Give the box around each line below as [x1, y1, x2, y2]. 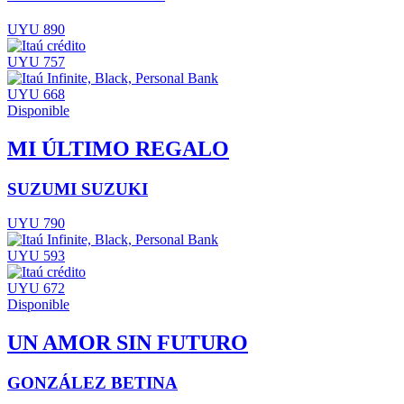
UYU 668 [7, 86, 65, 102]
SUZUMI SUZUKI [7, 179, 148, 198]
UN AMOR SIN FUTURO [7, 331, 248, 355]
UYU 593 [7, 248, 65, 264]
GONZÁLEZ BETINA [7, 373, 178, 393]
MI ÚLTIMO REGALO [7, 136, 229, 161]
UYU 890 [7, 21, 65, 37]
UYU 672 [7, 280, 65, 297]
